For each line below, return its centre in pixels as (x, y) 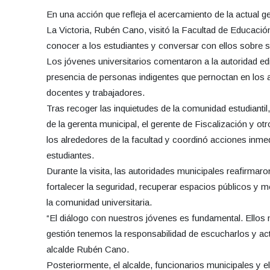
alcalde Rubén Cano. (88, 250)
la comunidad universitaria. (99, 202)
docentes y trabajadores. (96, 93)
